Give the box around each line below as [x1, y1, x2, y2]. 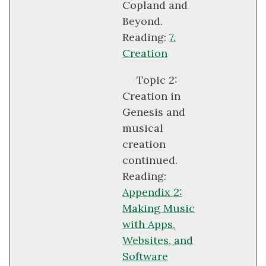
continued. [122, 153, 178, 167]
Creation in [122, 89, 180, 103]
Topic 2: [137, 73, 178, 87]
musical [122, 121, 163, 135]
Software [122, 249, 168, 264]
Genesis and [122, 105, 185, 119]
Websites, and [122, 233, 193, 248]
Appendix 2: [122, 185, 182, 199]
